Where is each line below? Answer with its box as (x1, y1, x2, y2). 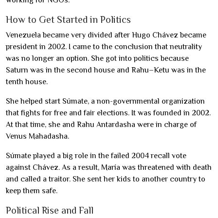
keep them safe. (6, 186, 57, 195)
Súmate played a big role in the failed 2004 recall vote (6, 151, 186, 160)
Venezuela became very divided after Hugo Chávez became (6, 31, 206, 39)
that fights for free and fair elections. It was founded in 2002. (6, 109, 211, 117)
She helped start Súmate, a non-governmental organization (6, 97, 205, 106)
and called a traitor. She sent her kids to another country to (6, 175, 205, 183)
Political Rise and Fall (6, 205, 93, 216)
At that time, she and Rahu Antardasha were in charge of (6, 120, 197, 129)
